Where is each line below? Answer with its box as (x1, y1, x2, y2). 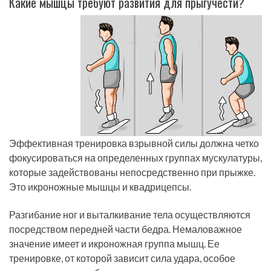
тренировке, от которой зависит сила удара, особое (9, 252, 235, 264)
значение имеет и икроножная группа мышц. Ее (9, 238, 220, 250)
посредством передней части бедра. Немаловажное (9, 223, 242, 235)
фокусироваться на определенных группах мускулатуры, (9, 151, 262, 163)
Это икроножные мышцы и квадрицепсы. (9, 180, 191, 192)
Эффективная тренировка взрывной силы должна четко (9, 137, 259, 149)
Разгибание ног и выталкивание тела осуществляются (9, 209, 250, 221)
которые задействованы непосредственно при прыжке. (9, 166, 255, 178)
